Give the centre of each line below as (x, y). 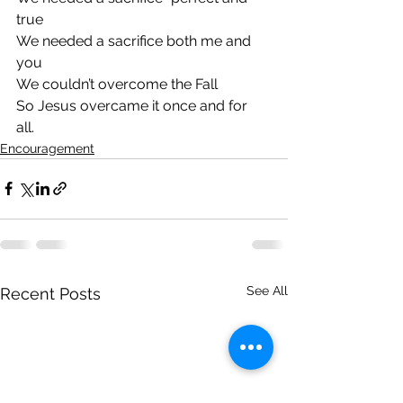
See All (267, 290)
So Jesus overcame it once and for (134, 105)
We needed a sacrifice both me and (135, 40)
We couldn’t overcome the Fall (117, 84)
